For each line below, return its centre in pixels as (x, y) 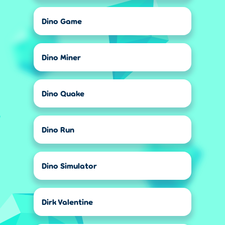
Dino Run (58, 129)
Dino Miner (61, 57)
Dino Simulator (69, 165)
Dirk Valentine (67, 202)
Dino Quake (63, 93)
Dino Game (62, 21)
